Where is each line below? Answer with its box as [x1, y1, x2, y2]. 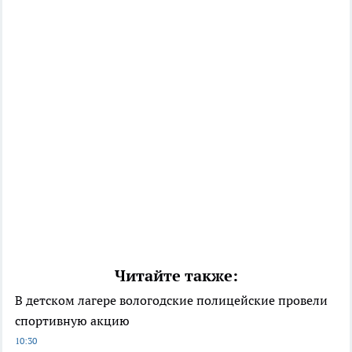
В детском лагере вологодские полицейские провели [15, 292, 328, 309]
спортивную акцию [15, 313, 130, 329]
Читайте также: [114, 266, 238, 287]
